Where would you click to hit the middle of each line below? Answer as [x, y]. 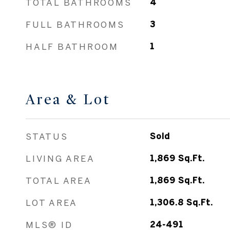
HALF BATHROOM [72, 46]
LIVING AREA [60, 158]
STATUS [47, 136]
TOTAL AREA [59, 180]
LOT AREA [52, 203]
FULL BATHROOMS [75, 24]
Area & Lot [68, 100]
